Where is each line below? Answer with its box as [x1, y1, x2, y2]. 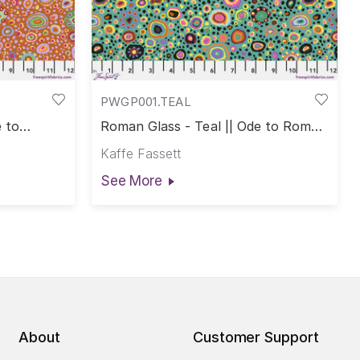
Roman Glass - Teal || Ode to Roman [100, 118, 327, 135]
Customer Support [192, 329, 319, 346]
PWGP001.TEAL [100, 93, 191, 109]
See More [100, 172, 162, 189]
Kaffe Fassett [100, 145, 181, 162]
